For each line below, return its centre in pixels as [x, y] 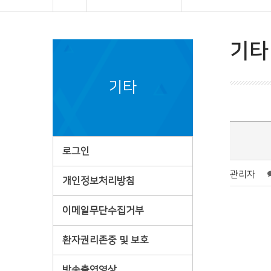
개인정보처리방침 [99, 181]
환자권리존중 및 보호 [106, 240]
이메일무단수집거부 [103, 211]
